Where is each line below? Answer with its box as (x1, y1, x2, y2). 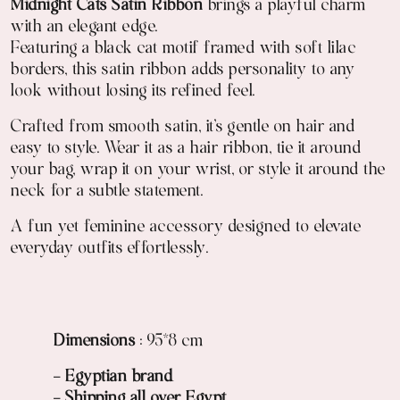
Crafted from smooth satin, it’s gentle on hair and (11, 116, 354, 140)
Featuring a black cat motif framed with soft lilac (11, 37, 355, 62)
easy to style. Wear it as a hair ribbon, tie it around (11, 137, 361, 162)
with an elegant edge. (11, 16, 158, 40)
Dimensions (54, 330, 140, 354)
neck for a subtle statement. (11, 180, 203, 204)
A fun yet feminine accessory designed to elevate (11, 216, 361, 240)
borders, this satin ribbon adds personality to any (11, 59, 354, 83)
